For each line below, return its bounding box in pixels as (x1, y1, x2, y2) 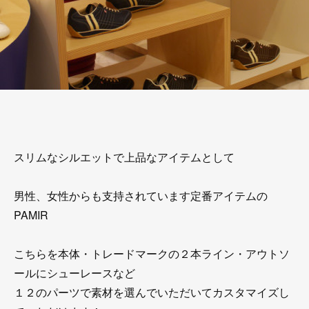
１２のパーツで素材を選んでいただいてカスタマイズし (14, 284, 290, 300)
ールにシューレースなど (14, 265, 135, 281)
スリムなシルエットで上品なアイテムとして (14, 149, 235, 165)
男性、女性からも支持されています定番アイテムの (14, 188, 268, 203)
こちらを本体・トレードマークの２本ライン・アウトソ (14, 246, 290, 261)
